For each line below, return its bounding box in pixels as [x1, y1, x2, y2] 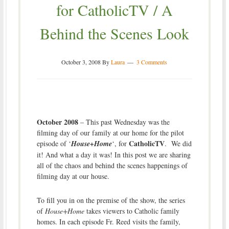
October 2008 [36, 116, 78, 127]
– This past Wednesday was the [78, 117, 170, 127]
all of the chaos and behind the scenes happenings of [36, 160, 188, 170]
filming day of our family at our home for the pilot [36, 127, 184, 138]
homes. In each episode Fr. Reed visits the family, [36, 216, 180, 226]
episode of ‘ [36, 138, 71, 148]
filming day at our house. [36, 171, 109, 181]
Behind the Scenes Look [39, 22, 189, 43]
